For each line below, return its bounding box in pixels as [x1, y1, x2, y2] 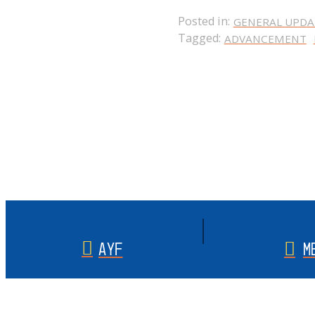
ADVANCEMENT [224, 32, 307, 46]
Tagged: [177, 30, 221, 46]
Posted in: [177, 13, 230, 29]
